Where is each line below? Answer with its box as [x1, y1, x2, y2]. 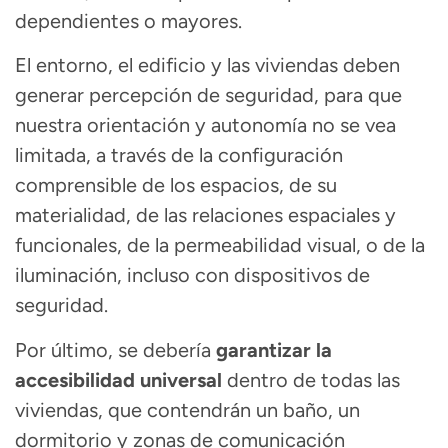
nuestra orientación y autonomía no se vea [15, 113, 396, 138]
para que [324, 83, 402, 108]
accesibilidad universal [15, 367, 222, 392]
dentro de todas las [222, 367, 400, 392]
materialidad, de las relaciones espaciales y [15, 203, 396, 228]
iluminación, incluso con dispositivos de [15, 263, 370, 288]
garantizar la [216, 337, 332, 362]
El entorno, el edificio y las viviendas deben [15, 53, 400, 78]
